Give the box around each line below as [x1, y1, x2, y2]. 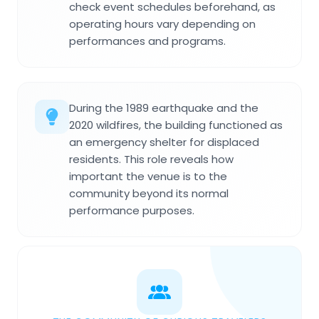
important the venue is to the [69, 168, 227, 184]
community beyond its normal [69, 185, 229, 201]
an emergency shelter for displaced [69, 134, 259, 150]
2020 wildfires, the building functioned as [69, 117, 283, 132]
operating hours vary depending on [69, 16, 256, 31]
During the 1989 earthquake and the [69, 100, 258, 115]
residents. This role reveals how [69, 151, 234, 167]
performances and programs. [69, 33, 226, 48]
